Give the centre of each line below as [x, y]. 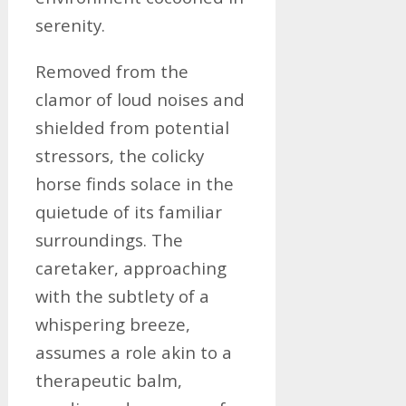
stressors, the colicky [119, 155]
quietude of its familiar [128, 212]
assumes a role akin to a [133, 352]
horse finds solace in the [134, 184]
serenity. [70, 25]
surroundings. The [109, 240]
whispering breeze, [112, 324]
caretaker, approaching [130, 268]
